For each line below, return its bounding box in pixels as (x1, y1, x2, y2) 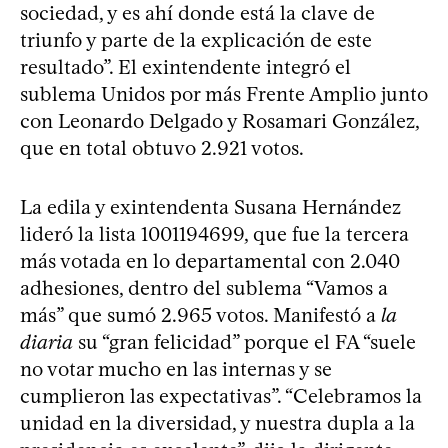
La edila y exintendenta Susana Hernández (20, 194, 401, 219)
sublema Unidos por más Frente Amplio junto (20, 81, 428, 106)
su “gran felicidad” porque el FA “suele (73, 329, 416, 354)
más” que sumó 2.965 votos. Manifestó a (20, 302, 381, 327)
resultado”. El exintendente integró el (20, 54, 351, 79)
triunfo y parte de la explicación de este (20, 27, 372, 52)
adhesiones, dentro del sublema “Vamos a (20, 275, 388, 300)
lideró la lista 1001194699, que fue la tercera (20, 221, 409, 246)
